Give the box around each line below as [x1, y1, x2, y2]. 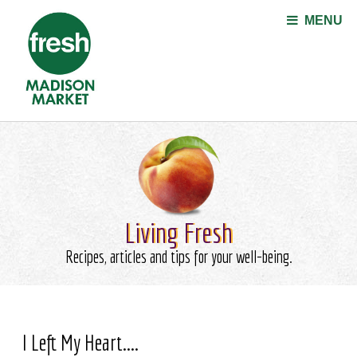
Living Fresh [124, 217, 233, 249]
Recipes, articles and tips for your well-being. [65, 247, 292, 267]
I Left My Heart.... [22, 328, 139, 355]
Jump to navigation [125, 3, 232, 17]
